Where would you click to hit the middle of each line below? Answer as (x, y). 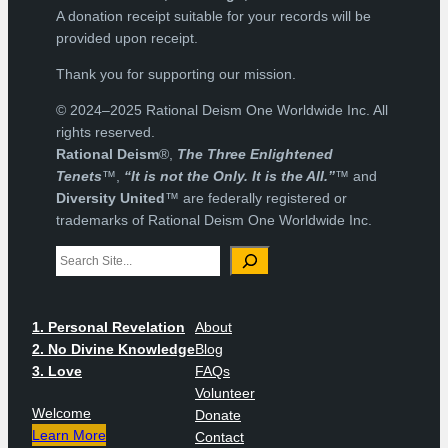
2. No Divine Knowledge (113, 348)
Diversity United (110, 198)
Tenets (79, 176)
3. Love (57, 370)
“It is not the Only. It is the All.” (229, 176)
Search (77, 255)
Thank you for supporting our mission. (176, 74)
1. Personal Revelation (108, 326)
